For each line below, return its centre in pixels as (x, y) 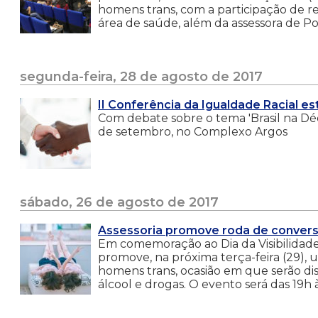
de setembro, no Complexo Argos (193, 131)
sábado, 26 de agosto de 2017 (119, 202)
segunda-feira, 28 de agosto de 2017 (141, 76)
